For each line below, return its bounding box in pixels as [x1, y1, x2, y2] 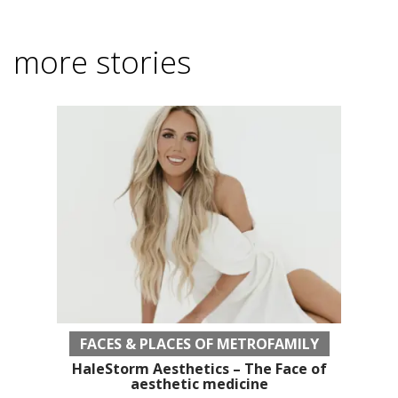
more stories [13, 40, 191, 83]
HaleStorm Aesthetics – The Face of [71, 358, 327, 378]
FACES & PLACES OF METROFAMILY [79, 333, 319, 354]
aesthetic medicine [130, 373, 268, 394]
